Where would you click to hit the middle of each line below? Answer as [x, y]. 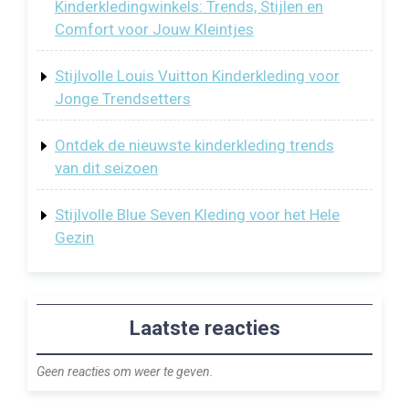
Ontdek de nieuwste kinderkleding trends [194, 145]
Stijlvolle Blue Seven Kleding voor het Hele [197, 214]
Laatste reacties [204, 329]
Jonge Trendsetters [123, 98]
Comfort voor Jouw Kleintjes [154, 29]
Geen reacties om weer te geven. [125, 372]
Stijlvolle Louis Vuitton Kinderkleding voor [197, 75]
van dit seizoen [106, 168]
